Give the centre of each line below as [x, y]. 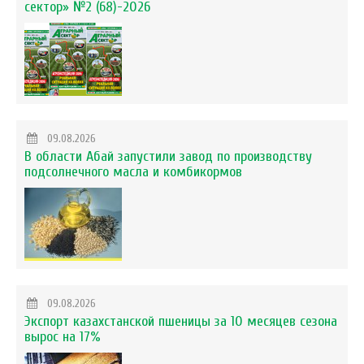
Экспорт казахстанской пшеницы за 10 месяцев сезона [181, 321]
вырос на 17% [63, 336]
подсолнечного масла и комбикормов [133, 171]
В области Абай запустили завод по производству [168, 156]
